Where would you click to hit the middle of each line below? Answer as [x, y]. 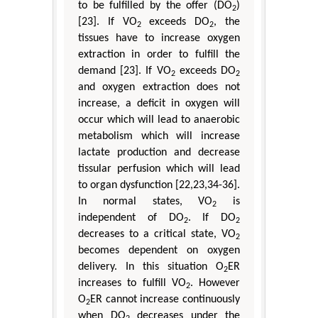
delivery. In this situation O [151, 267]
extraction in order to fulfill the [159, 54]
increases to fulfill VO [132, 283]
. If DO [212, 218]
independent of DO [131, 218]
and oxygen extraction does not [159, 87]
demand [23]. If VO [125, 71]
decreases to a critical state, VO [157, 234]
